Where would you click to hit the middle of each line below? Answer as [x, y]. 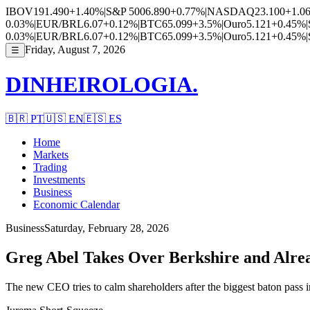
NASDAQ [231, 11]
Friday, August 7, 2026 [75, 49]
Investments [59, 179]
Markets [51, 154]
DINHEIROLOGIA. [102, 85]
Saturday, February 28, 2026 [107, 228]
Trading [50, 167]
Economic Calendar [76, 204]
